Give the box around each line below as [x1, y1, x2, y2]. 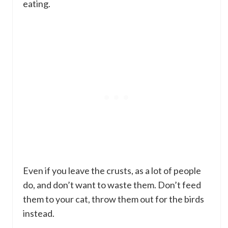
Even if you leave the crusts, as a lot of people [23, 164, 201, 176]
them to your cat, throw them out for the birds [23, 193, 204, 205]
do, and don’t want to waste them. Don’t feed [23, 179, 201, 190]
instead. [23, 207, 54, 219]
